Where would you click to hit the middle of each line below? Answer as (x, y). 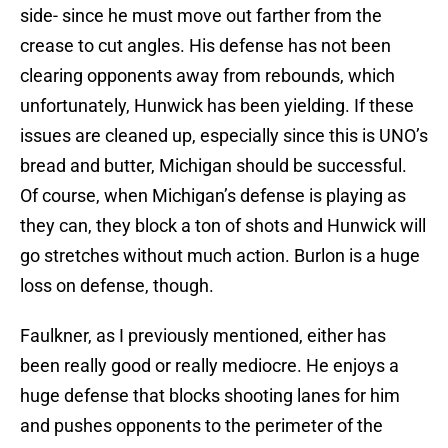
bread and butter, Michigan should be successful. (213, 166)
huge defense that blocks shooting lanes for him (210, 396)
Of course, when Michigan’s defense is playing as (213, 196)
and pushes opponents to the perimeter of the (201, 426)
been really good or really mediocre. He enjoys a (209, 366)
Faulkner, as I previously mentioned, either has (203, 336)
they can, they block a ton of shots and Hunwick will (223, 226)
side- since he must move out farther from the (201, 16)
